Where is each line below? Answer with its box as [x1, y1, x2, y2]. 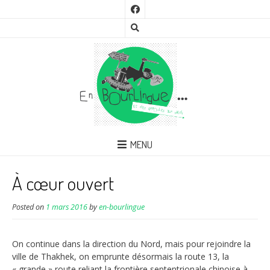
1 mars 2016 [46, 202, 87, 213]
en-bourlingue [99, 202, 145, 213]
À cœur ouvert [12, 171, 114, 196]
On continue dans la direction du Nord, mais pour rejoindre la [12, 238, 251, 250]
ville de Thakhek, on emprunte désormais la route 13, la [12, 251, 229, 263]
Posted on [12, 202, 46, 213]
